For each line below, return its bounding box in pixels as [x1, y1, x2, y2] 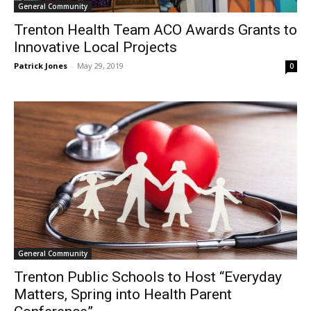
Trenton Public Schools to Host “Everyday [14, 269, 282, 286]
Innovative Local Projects [14, 38, 177, 56]
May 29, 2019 [77, 60, 124, 71]
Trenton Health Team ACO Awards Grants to [14, 21, 297, 38]
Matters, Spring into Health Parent [14, 286, 232, 303]
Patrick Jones [14, 60, 67, 71]
